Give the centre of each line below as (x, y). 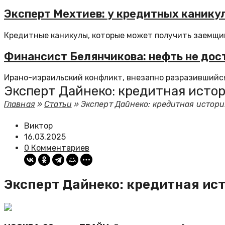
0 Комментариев (57, 148)
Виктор (38, 126)
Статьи (58, 104)
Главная (20, 104)
